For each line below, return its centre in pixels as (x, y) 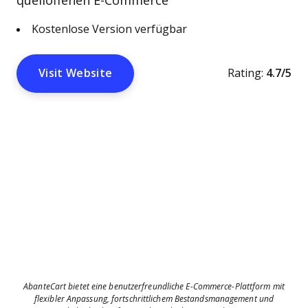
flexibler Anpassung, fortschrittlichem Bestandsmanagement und (154, 299)
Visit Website (76, 73)
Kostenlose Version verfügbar (109, 29)
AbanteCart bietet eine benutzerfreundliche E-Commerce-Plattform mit (154, 287)
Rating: (245, 73)
